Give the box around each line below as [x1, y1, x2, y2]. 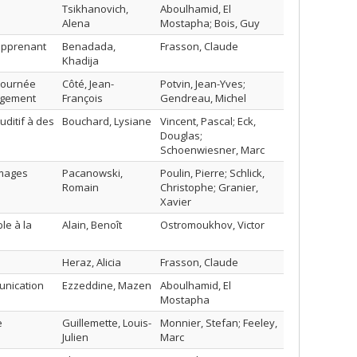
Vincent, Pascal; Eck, [160, 114, 256, 128]
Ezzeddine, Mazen [62, 278, 151, 292]
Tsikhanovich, [62, 2, 128, 16]
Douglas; [160, 128, 202, 143]
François [62, 91, 103, 105]
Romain [62, 180, 99, 194]
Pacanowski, [62, 166, 123, 180]
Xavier [160, 194, 191, 209]
